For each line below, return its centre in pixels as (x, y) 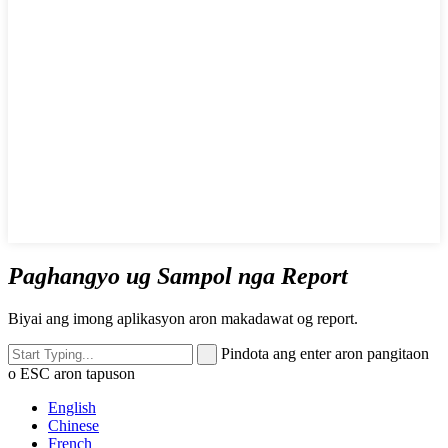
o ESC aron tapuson (71, 373)
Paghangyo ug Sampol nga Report (178, 275)
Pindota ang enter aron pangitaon (325, 353)
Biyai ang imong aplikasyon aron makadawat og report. (183, 318)
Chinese (73, 425)
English (72, 407)
